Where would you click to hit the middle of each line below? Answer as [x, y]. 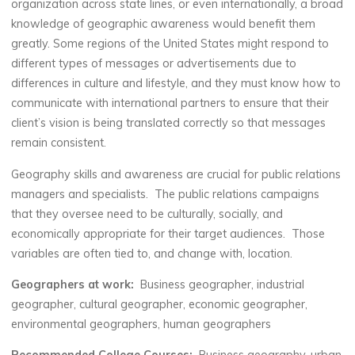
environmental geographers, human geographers [141, 324]
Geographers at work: [74, 284]
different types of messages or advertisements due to [154, 63]
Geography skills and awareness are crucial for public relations [176, 174]
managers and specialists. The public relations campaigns [166, 194]
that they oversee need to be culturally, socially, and [147, 214]
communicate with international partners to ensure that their [170, 103]
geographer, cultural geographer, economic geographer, [160, 304]
